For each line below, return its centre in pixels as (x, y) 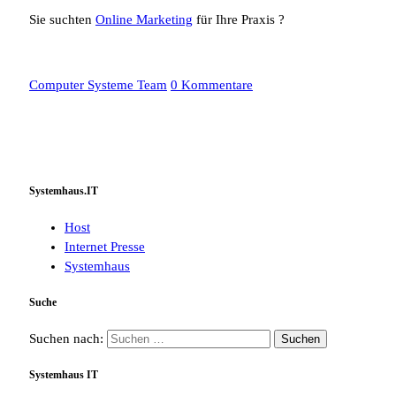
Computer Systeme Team (98, 84)
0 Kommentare (212, 84)
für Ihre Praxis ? (239, 19)
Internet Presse (105, 247)
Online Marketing (144, 19)
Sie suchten (62, 19)
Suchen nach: (66, 338)
